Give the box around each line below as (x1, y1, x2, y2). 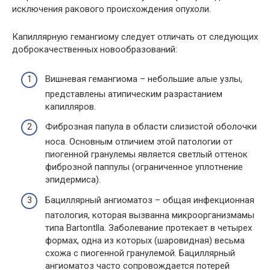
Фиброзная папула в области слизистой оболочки (45, 121, 257, 132)
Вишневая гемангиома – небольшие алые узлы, (45, 73, 242, 84)
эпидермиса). (45, 174, 101, 185)
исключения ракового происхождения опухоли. (12, 4, 211, 14)
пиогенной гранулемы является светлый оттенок (45, 149, 248, 160)
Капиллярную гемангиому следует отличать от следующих (12, 31, 258, 42)
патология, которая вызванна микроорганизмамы (45, 209, 254, 221)
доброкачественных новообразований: (12, 44, 177, 55)
